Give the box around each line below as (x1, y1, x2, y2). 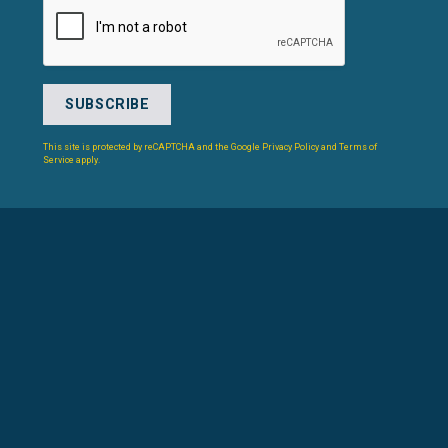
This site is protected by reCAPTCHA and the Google (43, 141, 263, 152)
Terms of (339, 141, 378, 152)
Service (43, 154, 75, 165)
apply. (74, 154, 101, 165)
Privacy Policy (262, 141, 320, 152)
